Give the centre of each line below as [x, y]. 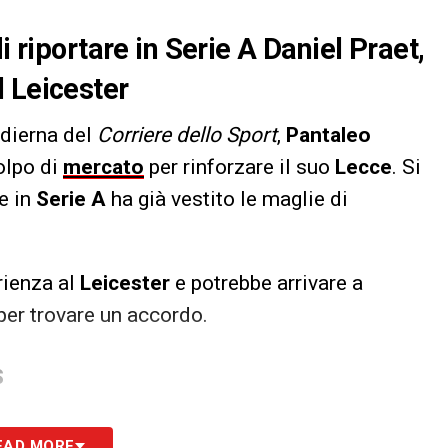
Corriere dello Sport [187, 134]
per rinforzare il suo [239, 166]
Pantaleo [328, 134]
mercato [103, 166]
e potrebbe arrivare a [266, 282]
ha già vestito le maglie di [227, 198]
